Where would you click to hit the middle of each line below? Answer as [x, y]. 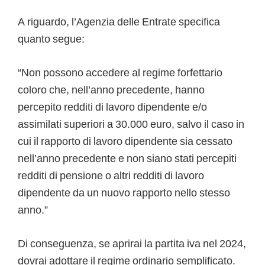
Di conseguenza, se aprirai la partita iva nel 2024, [132, 244]
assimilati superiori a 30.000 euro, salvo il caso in [131, 124]
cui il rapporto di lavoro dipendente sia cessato [125, 141]
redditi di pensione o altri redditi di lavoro [111, 176]
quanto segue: [51, 39]
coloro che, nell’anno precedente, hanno [111, 90]
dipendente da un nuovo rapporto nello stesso [124, 193]
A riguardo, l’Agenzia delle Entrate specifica [119, 22]
